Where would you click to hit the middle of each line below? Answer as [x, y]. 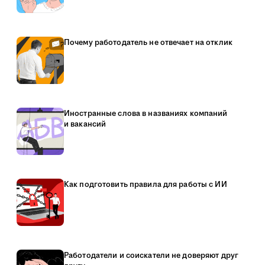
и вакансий [85, 124]
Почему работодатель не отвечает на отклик [148, 43]
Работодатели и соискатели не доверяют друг [151, 256]
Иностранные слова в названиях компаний [146, 114]
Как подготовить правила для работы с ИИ [146, 185]
